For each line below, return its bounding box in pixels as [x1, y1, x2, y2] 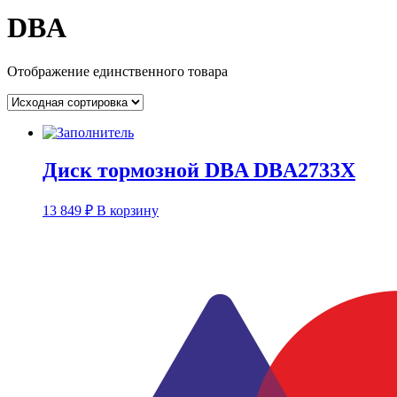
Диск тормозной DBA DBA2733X [43, 158, 355, 182]
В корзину [97, 202, 159, 218]
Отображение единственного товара [7, 63, 228, 79]
